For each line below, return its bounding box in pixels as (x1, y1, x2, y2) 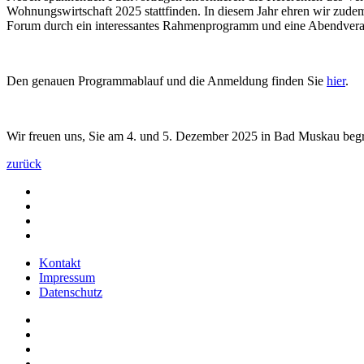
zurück (6, 157, 41, 171)
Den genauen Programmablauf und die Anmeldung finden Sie (6, 74, 327, 89)
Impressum (39, 271, 95, 285)
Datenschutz (39, 285, 102, 300)
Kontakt (39, 256, 80, 271)
